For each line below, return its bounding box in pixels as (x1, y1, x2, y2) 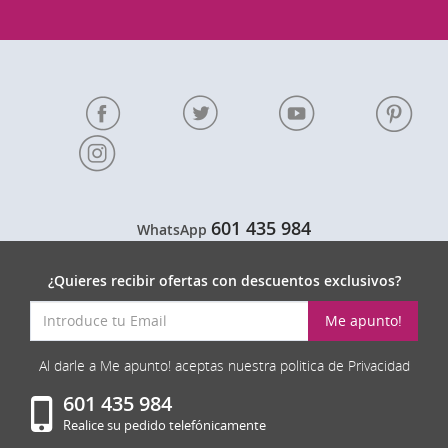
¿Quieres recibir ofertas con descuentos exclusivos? (47, 270, 401, 290)
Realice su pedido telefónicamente (63, 415, 266, 434)
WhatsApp (137, 219, 211, 239)
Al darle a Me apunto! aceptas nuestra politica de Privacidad (38, 355, 410, 375)
